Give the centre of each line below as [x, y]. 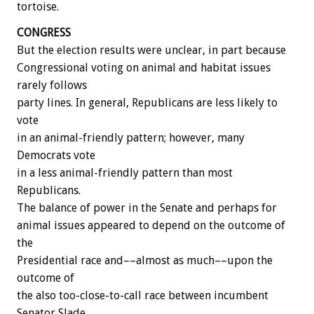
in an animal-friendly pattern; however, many [131, 138]
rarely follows [52, 86]
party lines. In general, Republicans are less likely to [147, 103]
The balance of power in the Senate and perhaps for [147, 208]
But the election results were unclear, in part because [151, 50]
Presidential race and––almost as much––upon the [145, 261]
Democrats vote [56, 156]
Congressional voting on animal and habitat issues [144, 68]
